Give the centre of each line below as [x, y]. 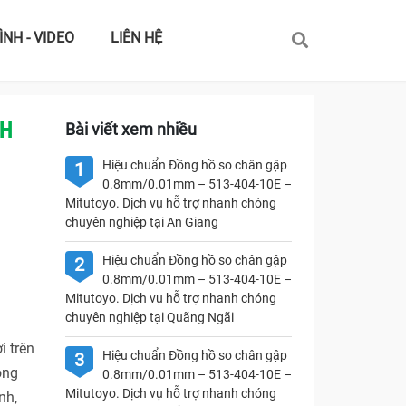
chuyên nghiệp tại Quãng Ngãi [149, 317]
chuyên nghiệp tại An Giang [141, 222]
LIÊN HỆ [136, 38]
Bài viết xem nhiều [130, 129]
